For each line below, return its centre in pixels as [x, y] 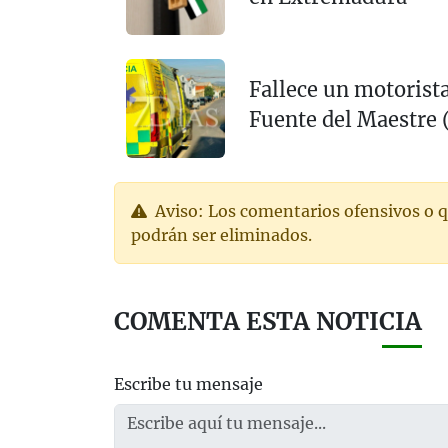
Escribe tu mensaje [188, 384]
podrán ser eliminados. [221, 235]
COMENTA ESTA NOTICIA [268, 322]
